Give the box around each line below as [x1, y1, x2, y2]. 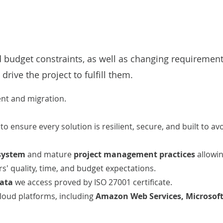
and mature [25, 149, 74, 160]
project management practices [74, 149, 195, 160]
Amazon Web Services [96, 191, 181, 202]
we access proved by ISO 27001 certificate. [13, 177, 172, 188]
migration [27, 93, 64, 104]
